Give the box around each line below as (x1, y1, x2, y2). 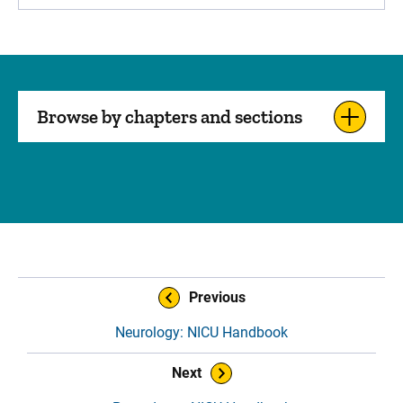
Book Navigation (18, 280, 135, 299)
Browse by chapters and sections (37, 105, 302, 128)
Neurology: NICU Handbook (115, 324, 288, 341)
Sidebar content (18, 262, 131, 281)
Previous (188, 289, 246, 306)
